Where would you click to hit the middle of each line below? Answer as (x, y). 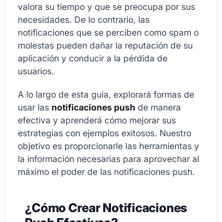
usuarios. (36, 71)
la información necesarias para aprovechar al (109, 159)
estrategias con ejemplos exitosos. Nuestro (105, 133)
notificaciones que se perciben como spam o (108, 32)
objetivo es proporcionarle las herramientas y (109, 146)
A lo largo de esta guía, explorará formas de (106, 95)
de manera (158, 108)
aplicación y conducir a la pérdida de (93, 58)
